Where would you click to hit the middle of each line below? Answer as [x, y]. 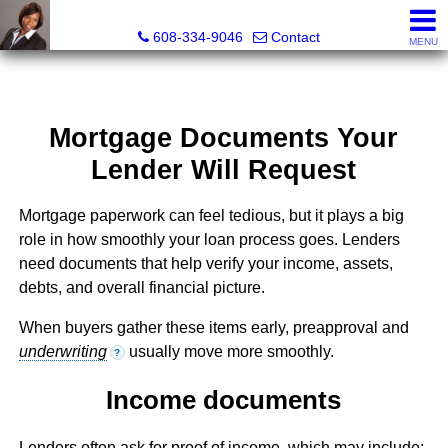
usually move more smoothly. [229, 352]
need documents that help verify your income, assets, [205, 264]
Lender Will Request [224, 170]
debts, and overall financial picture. [141, 288]
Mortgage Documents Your [224, 138]
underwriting [62, 352]
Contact [295, 37]
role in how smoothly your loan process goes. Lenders [209, 240]
